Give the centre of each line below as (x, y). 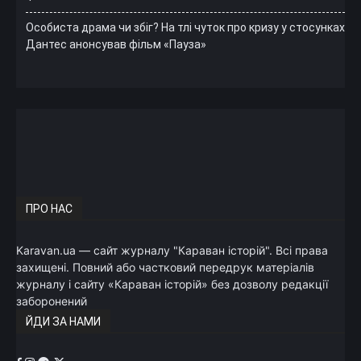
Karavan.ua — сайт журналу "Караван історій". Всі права (172, 250)
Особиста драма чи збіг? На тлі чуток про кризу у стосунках (185, 28)
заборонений (52, 301)
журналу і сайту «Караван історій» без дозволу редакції (172, 284)
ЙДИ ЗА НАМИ (63, 321)
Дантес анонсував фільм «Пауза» (116, 45)
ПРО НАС (49, 208)
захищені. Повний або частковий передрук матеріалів (165, 267)
